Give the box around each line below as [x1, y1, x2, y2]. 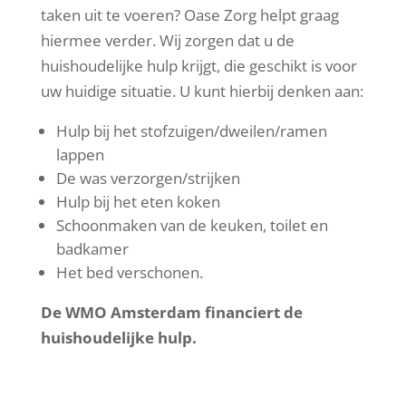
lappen [55, 144, 104, 166]
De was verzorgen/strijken [55, 168, 240, 189]
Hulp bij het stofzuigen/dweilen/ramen [55, 121, 327, 142]
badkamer [55, 238, 129, 260]
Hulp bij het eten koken [55, 191, 220, 213]
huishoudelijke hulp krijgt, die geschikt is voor [40, 55, 357, 77]
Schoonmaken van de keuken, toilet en [55, 215, 328, 237]
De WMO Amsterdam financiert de [40, 302, 303, 324]
